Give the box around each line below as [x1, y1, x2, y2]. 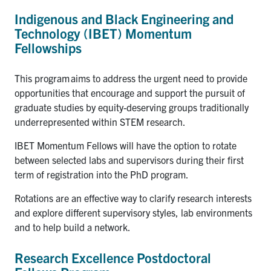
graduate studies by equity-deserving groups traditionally [15, 100, 249, 113]
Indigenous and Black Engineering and [15, 10, 233, 27]
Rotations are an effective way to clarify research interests [15, 191, 252, 204]
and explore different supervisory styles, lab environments [15, 206, 252, 218]
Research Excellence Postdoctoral [15, 249, 211, 266]
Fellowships [15, 39, 82, 56]
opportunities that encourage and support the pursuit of [15, 86, 245, 99]
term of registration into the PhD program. [15, 168, 189, 180]
